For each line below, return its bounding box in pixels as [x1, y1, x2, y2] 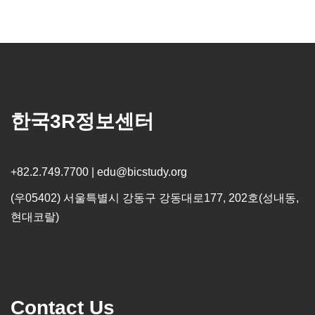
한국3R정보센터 [11, 110, 154, 133]
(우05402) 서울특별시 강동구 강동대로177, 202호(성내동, [11, 192, 299, 205]
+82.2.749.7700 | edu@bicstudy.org [11, 166, 187, 179]
